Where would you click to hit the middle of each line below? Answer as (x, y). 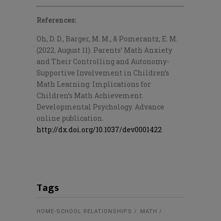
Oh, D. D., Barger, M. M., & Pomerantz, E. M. (107, 39)
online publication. (70, 118)
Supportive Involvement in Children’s (103, 73)
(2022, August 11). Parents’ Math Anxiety (104, 50)
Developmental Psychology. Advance (100, 107)
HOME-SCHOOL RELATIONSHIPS (84, 211)
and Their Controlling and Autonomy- (103, 61)
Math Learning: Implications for (94, 84)
